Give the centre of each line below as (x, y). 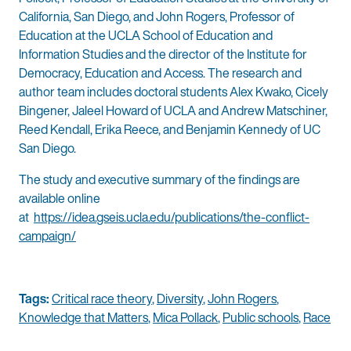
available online (60, 199)
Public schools (261, 318)
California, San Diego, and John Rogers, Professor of (157, 17)
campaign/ (47, 236)
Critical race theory (102, 299)
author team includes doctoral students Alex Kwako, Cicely (174, 92)
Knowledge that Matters (83, 318)
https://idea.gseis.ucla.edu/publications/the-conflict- (172, 217)
